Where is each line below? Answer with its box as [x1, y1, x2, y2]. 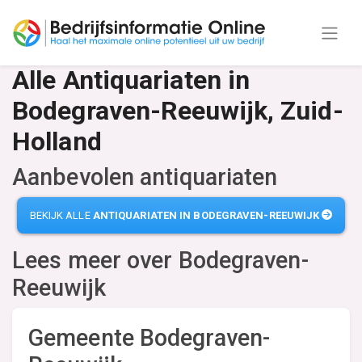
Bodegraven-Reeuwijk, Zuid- [12, 95, 343, 126]
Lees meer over [12, 246, 179, 274]
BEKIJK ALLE [29, 208, 93, 221]
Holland [12, 126, 102, 157]
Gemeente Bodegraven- [28, 323, 271, 351]
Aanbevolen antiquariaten [12, 163, 278, 191]
